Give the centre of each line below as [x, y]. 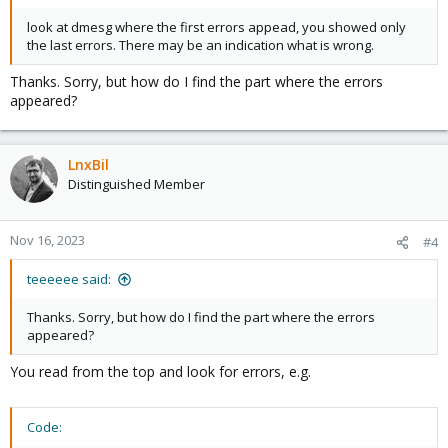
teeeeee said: [69, 279]
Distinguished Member [136, 184]
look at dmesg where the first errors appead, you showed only [216, 27]
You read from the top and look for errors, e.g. [160, 371]
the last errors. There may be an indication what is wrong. [200, 45]
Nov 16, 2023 [47, 240]
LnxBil [88, 164]
